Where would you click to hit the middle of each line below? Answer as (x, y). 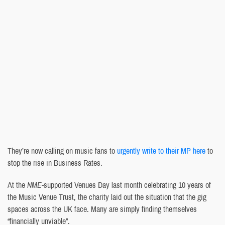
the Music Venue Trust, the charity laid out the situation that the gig (107, 197)
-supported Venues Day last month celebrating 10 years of (126, 185)
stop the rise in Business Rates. (55, 162)
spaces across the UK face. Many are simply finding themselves (102, 209)
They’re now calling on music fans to (62, 150)
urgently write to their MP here (161, 150)
